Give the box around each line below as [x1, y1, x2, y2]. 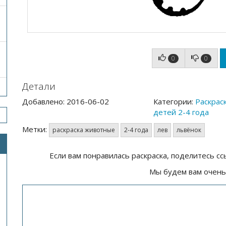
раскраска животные [52, 125, 115, 134]
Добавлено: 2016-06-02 [22, 96, 109, 106]
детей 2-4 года [153, 107, 209, 117]
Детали [22, 79, 55, 93]
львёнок [177, 125, 201, 134]
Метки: [22, 124, 49, 134]
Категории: [153, 96, 195, 106]
